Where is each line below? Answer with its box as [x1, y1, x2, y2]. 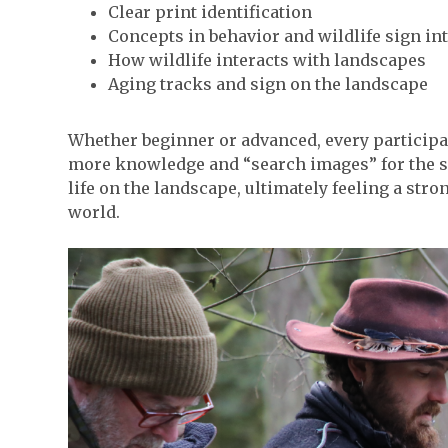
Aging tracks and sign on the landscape [107, 74, 428, 94]
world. [67, 202, 120, 222]
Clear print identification [107, 2, 312, 22]
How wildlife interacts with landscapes [107, 50, 426, 70]
